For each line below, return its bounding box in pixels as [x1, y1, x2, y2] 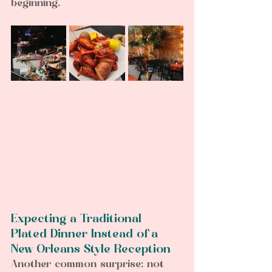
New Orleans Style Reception [11, 244, 178, 256]
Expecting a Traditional [11, 214, 145, 226]
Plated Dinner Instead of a [11, 229, 161, 241]
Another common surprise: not [11, 260, 168, 270]
